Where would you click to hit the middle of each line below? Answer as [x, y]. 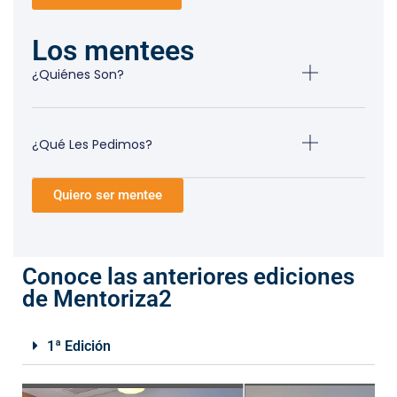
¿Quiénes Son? [78, 75]
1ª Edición [79, 346]
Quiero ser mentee [107, 195]
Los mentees [113, 51]
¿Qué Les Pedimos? [92, 145]
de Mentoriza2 [97, 299]
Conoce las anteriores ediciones [188, 277]
